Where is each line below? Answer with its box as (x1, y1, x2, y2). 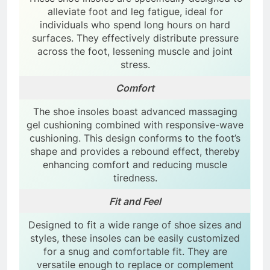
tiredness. (113, 171, 157, 184)
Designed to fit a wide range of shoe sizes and (28, 218, 242, 231)
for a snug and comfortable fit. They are (43, 245, 227, 257)
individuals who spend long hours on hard (40, 18, 230, 31)
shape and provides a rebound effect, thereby (30, 145, 240, 157)
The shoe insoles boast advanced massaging (33, 105, 237, 118)
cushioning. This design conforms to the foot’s (30, 131, 240, 144)
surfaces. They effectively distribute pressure (31, 31, 239, 44)
